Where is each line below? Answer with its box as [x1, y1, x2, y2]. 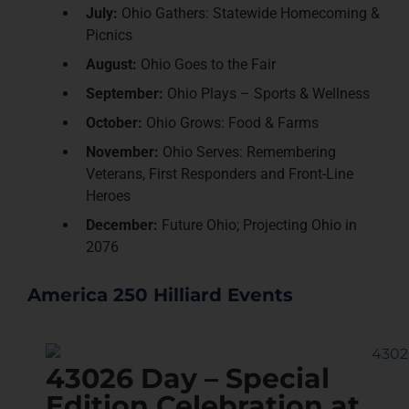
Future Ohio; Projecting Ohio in [158, 216, 357, 235]
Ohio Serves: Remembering [159, 143, 336, 162]
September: [86, 85, 163, 103]
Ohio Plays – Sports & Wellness [163, 85, 370, 103]
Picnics [86, 26, 132, 45]
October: [86, 114, 142, 132]
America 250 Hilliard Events [27, 284, 293, 307]
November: [86, 143, 159, 162]
